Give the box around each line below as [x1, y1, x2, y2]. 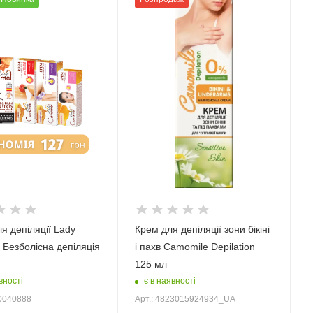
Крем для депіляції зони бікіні [134, 223, 270, 235]
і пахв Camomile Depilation [134, 240, 255, 252]
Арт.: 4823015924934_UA [134, 293, 235, 304]
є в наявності [143, 276, 196, 286]
